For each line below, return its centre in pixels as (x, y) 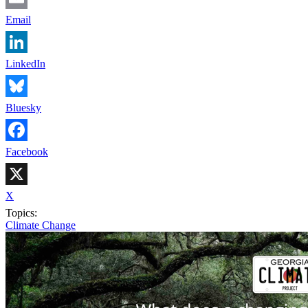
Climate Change (41, 225)
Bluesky (23, 107)
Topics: (21, 212)
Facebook (27, 151)
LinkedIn (25, 63)
